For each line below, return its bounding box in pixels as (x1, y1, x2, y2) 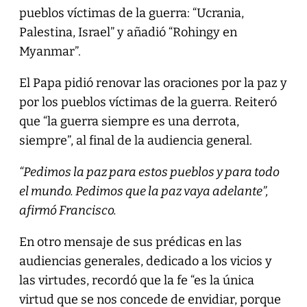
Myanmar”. (19, 43, 81, 59)
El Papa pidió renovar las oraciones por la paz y (19, 75, 287, 90)
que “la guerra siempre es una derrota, (19, 113, 239, 129)
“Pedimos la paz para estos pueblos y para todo (19, 164, 280, 180)
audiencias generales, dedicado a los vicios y (19, 253, 272, 269)
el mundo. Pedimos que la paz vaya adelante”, (19, 183, 269, 199)
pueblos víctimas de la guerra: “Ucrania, (19, 5, 244, 21)
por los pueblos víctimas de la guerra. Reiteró (19, 94, 277, 110)
